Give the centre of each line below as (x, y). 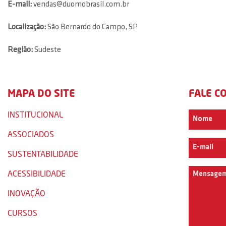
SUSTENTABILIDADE (43, 154)
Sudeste (48, 50)
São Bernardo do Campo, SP (92, 27)
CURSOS (22, 213)
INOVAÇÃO (26, 193)
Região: (21, 50)
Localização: (27, 27)
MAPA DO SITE (41, 93)
